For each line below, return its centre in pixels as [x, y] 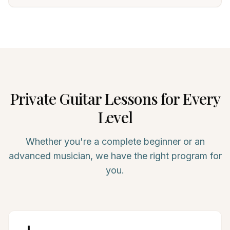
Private [34, 99]
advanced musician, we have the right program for [115, 156]
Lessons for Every [161, 99]
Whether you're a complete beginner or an [115, 141]
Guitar [80, 99]
